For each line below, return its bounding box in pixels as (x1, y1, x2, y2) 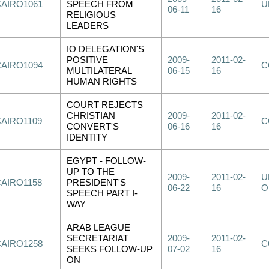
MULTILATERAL (67, 66, 132, 76)
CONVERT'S (67, 122, 119, 131)
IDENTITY (67, 133, 107, 142)
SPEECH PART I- (67, 189, 138, 198)
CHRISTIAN (67, 111, 115, 121)
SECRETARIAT (67, 234, 128, 243)
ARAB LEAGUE (67, 223, 130, 232)
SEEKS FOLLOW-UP (67, 244, 153, 254)
